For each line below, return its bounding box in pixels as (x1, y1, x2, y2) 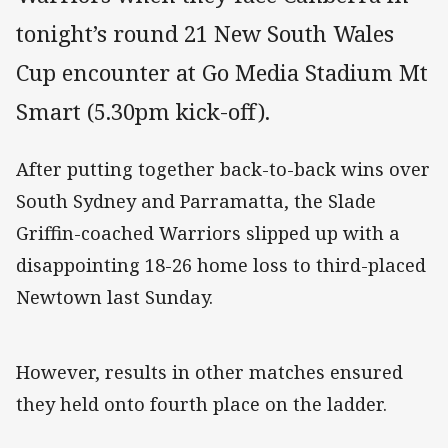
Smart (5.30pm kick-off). (16, 96, 270, 128)
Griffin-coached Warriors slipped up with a (16, 221, 400, 246)
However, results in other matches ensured (16, 360, 403, 385)
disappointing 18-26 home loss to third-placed (16, 253, 426, 278)
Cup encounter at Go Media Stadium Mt (16, 57, 428, 89)
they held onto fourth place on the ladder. (16, 392, 387, 417)
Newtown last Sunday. (16, 285, 213, 310)
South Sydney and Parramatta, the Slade (16, 189, 376, 214)
